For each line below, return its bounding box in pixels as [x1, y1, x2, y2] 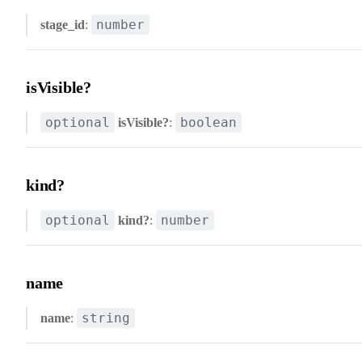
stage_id [40, 17, 85, 32]
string [82, 309, 130, 326]
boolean [180, 114, 237, 130]
